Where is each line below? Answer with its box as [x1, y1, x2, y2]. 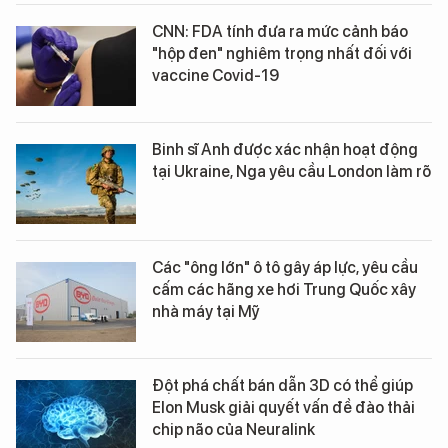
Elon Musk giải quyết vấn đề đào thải [152, 397, 415, 417]
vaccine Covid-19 [152, 65, 279, 85]
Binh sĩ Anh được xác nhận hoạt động [152, 139, 418, 159]
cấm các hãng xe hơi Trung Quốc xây [152, 279, 416, 299]
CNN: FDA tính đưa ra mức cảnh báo [152, 21, 408, 41]
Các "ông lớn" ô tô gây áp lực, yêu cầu [152, 257, 418, 277]
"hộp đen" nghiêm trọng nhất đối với [152, 43, 412, 63]
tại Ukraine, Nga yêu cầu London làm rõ [152, 161, 431, 181]
